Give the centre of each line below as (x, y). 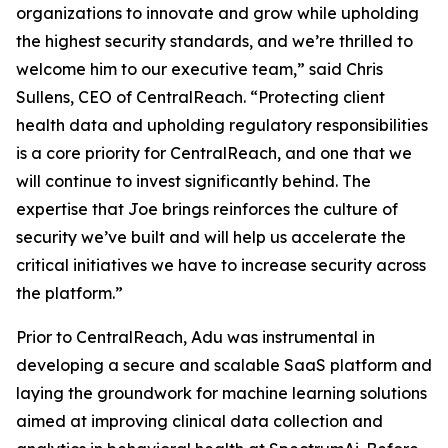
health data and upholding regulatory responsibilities (222, 125)
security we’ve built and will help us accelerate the (211, 237)
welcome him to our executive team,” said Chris (199, 69)
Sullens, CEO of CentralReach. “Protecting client (200, 97)
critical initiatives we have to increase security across (221, 265)
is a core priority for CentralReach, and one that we (214, 153)
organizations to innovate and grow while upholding (217, 13)
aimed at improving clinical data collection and (199, 421)
